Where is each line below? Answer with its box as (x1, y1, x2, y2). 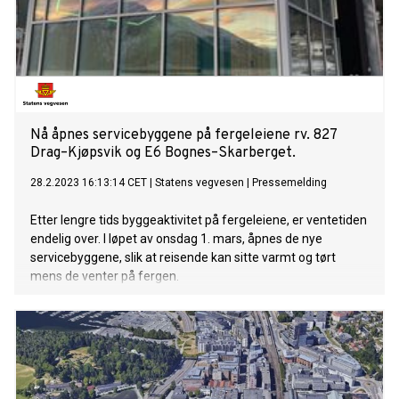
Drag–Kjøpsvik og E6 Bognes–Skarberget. (30, 144, 296, 163)
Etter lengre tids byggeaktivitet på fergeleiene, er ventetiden (30, 213, 367, 228)
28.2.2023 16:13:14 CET (30, 176, 147, 190)
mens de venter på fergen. (30, 269, 179, 284)
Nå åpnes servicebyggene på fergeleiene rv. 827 (30, 126, 337, 145)
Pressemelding (252, 176, 327, 190)
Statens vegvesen (155, 176, 244, 190)
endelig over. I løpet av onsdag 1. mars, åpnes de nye (30, 232, 322, 247)
